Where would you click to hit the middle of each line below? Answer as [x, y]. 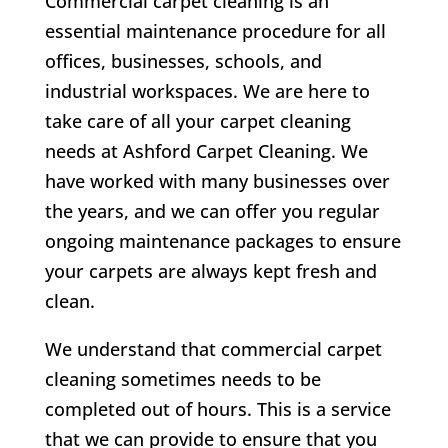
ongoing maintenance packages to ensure [222, 241]
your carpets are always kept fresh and [210, 271]
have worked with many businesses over [217, 181]
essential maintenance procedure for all [215, 31]
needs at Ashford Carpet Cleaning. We [206, 151]
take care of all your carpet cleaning [197, 121]
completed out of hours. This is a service [217, 409]
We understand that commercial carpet [213, 349]
